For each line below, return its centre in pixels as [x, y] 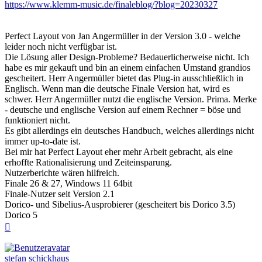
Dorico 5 [21, 215]
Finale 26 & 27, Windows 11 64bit [68, 184]
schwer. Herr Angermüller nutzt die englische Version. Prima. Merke [131, 99]
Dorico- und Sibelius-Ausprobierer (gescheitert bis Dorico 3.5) [120, 205]
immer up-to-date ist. [43, 142]
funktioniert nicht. [37, 120]
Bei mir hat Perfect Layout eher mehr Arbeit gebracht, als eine [119, 152]
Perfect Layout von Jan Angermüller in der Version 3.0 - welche [123, 36]
